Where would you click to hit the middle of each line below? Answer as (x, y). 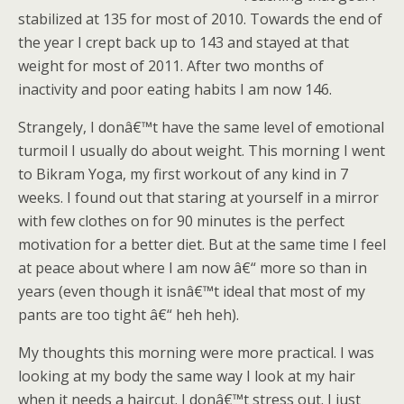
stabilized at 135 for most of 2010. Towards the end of (200, 19)
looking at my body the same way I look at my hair (187, 376)
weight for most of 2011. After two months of (171, 66)
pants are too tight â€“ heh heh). (129, 315)
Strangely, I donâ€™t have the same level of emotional (201, 127)
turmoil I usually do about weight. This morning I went (202, 151)
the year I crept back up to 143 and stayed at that (184, 42)
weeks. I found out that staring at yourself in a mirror (198, 197)
